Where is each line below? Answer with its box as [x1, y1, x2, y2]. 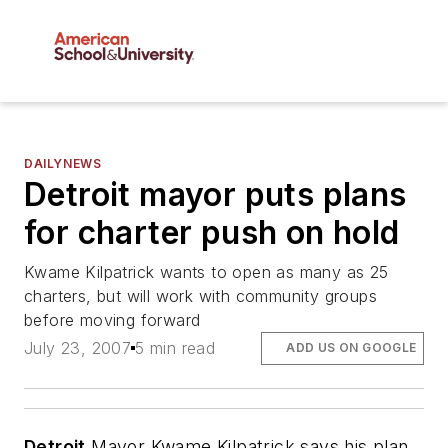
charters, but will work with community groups [24, 286, 377, 307]
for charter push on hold [24, 213, 400, 253]
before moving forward [24, 310, 201, 331]
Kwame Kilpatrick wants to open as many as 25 [24, 262, 389, 283]
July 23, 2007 [24, 338, 132, 359]
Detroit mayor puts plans [24, 175, 407, 215]
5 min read [135, 338, 216, 359]
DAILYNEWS [24, 156, 102, 172]
